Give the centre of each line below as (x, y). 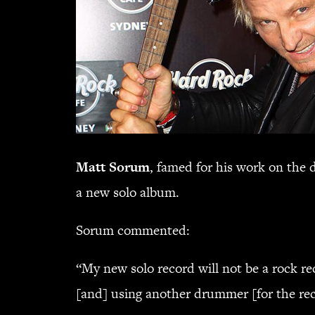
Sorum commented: (133, 230)
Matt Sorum (113, 167)
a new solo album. (128, 192)
